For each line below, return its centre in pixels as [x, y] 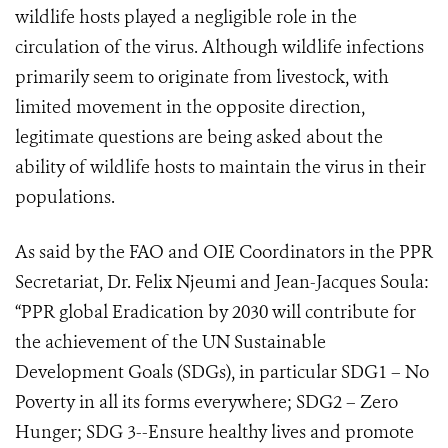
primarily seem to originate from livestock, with [202, 77]
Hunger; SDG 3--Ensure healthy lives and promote [214, 432]
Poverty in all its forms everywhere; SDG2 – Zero [206, 402]
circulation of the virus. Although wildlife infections [219, 47]
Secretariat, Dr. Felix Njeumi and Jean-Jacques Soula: [222, 282]
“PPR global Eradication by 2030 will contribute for [215, 312]
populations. [65, 197]
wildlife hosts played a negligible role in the [186, 17]
